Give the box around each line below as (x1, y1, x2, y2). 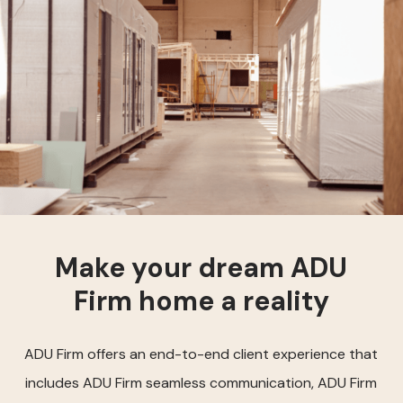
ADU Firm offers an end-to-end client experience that (24, 344, 379, 363)
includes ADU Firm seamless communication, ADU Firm (25, 372, 378, 392)
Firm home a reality (73, 282, 329, 318)
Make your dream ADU (55, 249, 348, 285)
